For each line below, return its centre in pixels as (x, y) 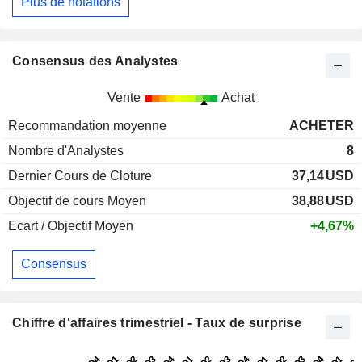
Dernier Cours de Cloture (80, 175)
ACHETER (322, 125)
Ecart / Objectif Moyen (71, 225)
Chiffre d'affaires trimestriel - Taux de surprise (157, 322)
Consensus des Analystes (95, 61)
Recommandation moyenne (87, 125)
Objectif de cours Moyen (77, 200)
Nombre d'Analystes (66, 150)
